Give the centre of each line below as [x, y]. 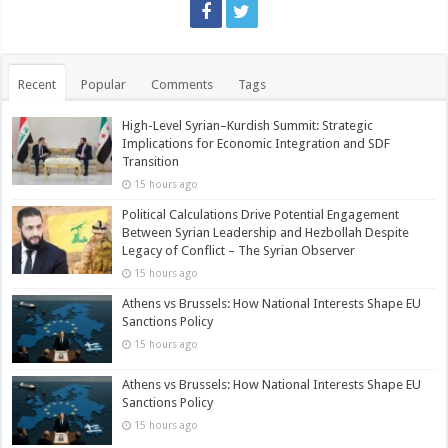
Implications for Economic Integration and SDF [256, 144]
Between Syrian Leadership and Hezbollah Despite [266, 233]
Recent [37, 85]
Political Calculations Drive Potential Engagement [261, 215]
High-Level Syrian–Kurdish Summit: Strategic [248, 126]
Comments [182, 85]
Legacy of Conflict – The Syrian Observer [239, 251]
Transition [151, 162]
